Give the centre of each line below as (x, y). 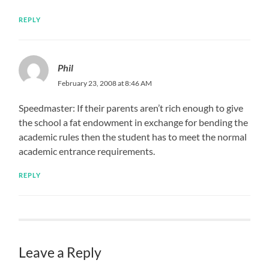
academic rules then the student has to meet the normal (133, 136)
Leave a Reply (60, 252)
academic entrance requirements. (87, 151)
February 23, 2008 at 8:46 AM (105, 83)
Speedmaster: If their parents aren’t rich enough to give (131, 107)
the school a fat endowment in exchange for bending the (134, 122)
